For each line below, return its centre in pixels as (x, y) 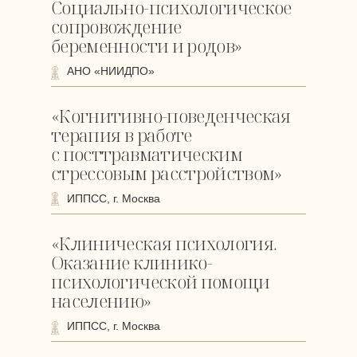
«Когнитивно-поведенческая (171, 116)
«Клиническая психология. (164, 243)
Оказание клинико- (131, 262)
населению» (101, 300)
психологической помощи (161, 281)
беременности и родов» (147, 45)
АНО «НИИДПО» (111, 71)
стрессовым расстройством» (167, 173)
